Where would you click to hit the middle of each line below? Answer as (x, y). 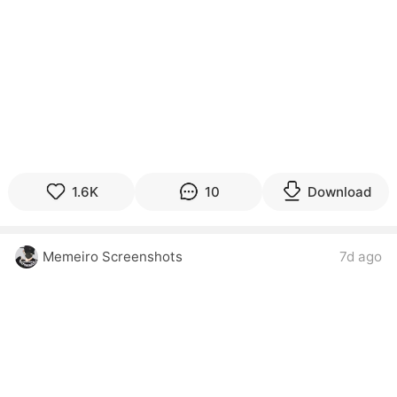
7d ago (360, 257)
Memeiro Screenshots (112, 257)
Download (339, 191)
